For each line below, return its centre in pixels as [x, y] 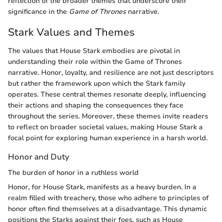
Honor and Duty [39, 157]
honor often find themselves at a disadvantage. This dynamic [108, 209]
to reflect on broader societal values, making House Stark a [105, 127]
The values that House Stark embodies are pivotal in [94, 51]
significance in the [38, 11]
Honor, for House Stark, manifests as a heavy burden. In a [102, 187]
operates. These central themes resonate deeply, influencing [107, 95]
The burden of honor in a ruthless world [73, 172]
